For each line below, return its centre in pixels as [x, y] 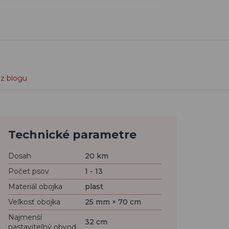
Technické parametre [72, 135]
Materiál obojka [35, 187]
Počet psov [29, 171]
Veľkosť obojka [34, 202]
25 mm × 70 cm [113, 202]
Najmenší [25, 217]
